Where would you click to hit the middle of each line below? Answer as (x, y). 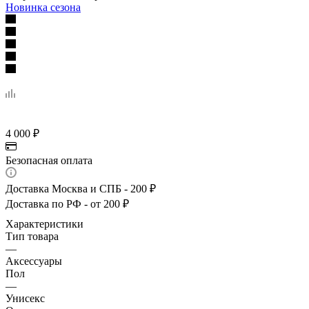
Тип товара (32, 236)
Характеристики (44, 223)
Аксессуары (34, 261)
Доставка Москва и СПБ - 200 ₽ (81, 188)
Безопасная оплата (49, 160)
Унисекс (25, 298)
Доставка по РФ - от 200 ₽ (67, 203)
